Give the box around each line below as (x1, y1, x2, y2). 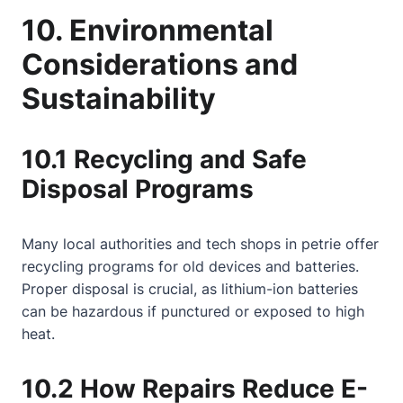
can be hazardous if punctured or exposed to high (22, 302, 364, 320)
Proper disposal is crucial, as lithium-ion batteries (22, 280, 358, 298)
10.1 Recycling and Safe (22, 144, 307, 175)
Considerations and (22, 47, 298, 82)
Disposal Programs (22, 174, 254, 204)
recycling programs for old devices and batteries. (22, 257, 359, 275)
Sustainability (22, 81, 216, 116)
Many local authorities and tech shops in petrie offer (22, 235, 379, 253)
